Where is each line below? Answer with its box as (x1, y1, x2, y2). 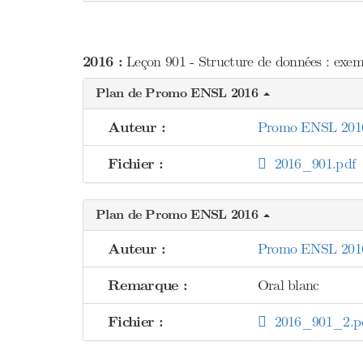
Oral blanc (257, 276, 319, 294)
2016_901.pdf (265, 155, 356, 173)
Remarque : (108, 276, 187, 295)
